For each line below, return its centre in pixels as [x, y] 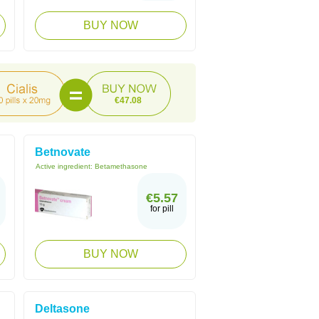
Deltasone [62, 309]
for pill [162, 209]
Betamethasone [121, 166]
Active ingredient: [65, 166]
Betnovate [63, 152]
